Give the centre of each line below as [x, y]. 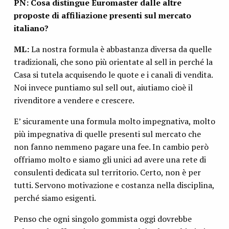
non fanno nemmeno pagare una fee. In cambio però [111, 147]
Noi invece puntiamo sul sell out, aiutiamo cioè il [103, 88]
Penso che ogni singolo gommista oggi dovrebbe [102, 219]
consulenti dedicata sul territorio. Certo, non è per [107, 173]
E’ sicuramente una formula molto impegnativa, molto [114, 121]
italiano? [31, 28]
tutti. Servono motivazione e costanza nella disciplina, [114, 185]
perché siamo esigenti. [55, 198]
